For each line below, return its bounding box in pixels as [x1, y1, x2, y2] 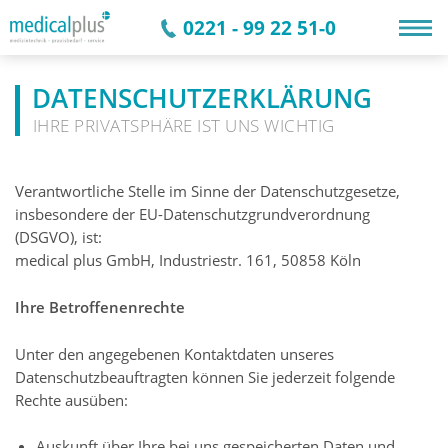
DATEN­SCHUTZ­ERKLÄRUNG [32, 80, 373, 116]
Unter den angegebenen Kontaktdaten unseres [15, 343, 334, 364]
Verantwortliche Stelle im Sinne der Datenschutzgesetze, [15, 181, 400, 202]
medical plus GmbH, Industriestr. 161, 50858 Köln [15, 250, 361, 271]
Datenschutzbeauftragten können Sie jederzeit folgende [15, 366, 395, 387]
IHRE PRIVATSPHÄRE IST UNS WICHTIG [32, 113, 335, 137]
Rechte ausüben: [15, 389, 128, 410]
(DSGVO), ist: [15, 227, 102, 248]
